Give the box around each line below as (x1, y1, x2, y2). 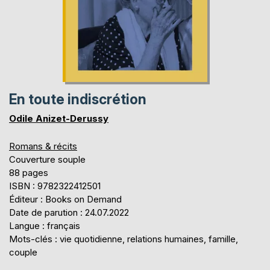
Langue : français (9, 219, 80, 231)
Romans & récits (9, 140, 77, 152)
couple (9, 246, 37, 258)
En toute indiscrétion (9, 90, 146, 108)
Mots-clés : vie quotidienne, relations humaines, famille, (9, 233, 238, 245)
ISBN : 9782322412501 (9, 180, 101, 192)
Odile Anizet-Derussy (9, 112, 108, 124)
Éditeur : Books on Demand (9, 193, 122, 205)
